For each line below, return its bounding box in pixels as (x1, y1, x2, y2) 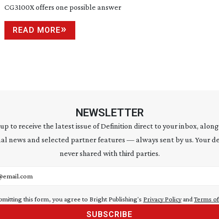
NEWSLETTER (75, 107, 144, 119)
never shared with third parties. (59, 149, 160, 157)
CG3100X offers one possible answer (4, 3, 121, 11)
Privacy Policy (143, 195, 181, 203)
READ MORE (13, 25, 61, 35)
